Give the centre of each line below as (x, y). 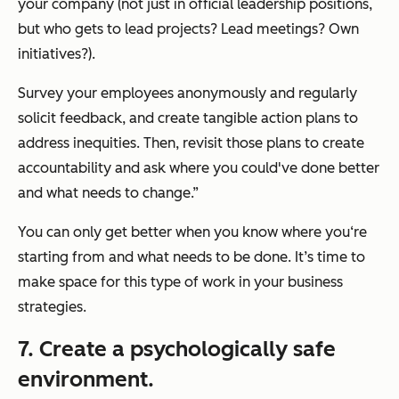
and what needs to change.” (108, 193)
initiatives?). (57, 54)
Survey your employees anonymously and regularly (187, 94)
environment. (86, 379)
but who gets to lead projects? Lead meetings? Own (188, 29)
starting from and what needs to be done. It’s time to (191, 257)
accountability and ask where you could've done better (199, 168)
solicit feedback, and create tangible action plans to (188, 118)
